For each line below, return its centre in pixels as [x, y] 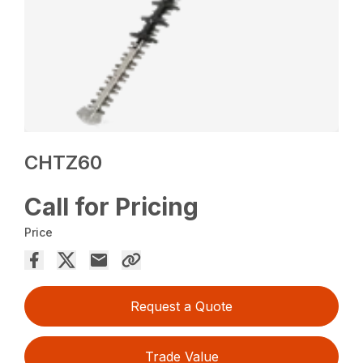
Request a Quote [181, 307]
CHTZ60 [64, 163]
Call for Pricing [112, 207]
